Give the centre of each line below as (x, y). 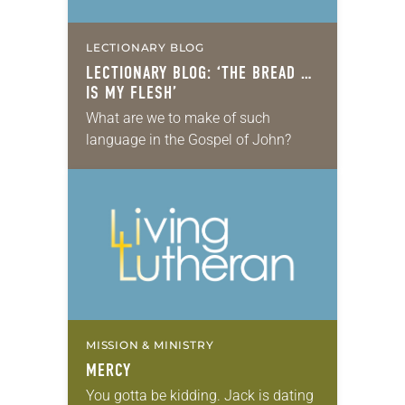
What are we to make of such (178, 118)
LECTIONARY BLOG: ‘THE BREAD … (199, 73)
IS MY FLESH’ (132, 93)
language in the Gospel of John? (188, 140)
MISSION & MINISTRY (150, 345)
